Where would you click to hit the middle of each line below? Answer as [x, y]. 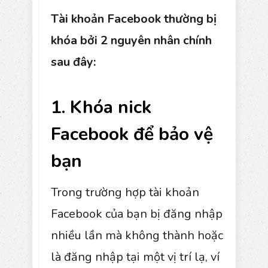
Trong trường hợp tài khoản [125, 192]
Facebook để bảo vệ [132, 134]
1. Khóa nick [101, 107]
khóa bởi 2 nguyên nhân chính [131, 40]
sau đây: [73, 62]
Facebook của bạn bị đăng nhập [137, 214]
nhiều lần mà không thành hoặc [137, 235]
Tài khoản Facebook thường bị [134, 19]
